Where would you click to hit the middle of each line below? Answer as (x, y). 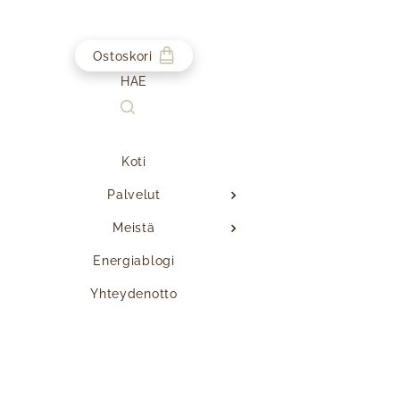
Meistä (134, 227)
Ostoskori (123, 56)
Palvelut (134, 194)
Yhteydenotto (134, 293)
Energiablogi (134, 260)
